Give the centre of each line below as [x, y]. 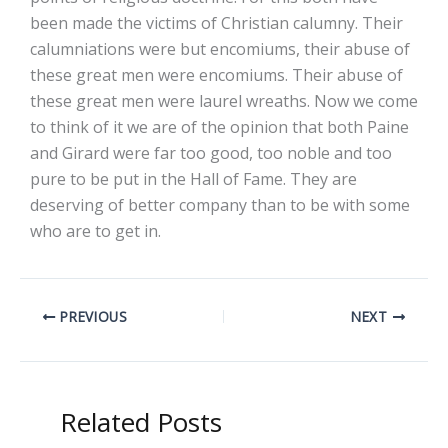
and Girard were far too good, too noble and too [211, 153]
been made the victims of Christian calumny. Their [216, 23]
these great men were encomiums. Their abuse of [216, 75]
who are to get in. [95, 231]
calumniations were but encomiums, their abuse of [220, 49]
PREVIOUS [91, 316]
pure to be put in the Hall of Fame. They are [193, 179]
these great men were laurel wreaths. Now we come [224, 101]
